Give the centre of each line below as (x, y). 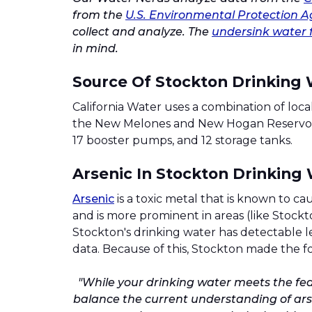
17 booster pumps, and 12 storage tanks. (182, 140)
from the (99, 15)
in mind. (95, 48)
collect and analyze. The (142, 32)
